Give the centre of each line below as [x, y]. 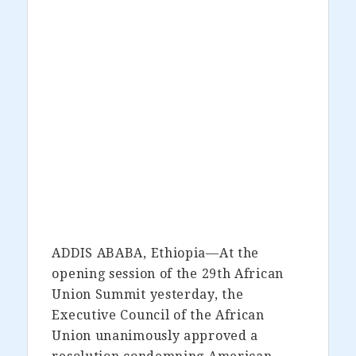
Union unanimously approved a [155, 335]
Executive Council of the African [158, 315]
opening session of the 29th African [168, 273]
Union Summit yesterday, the [148, 294]
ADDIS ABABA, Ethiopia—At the [156, 253]
